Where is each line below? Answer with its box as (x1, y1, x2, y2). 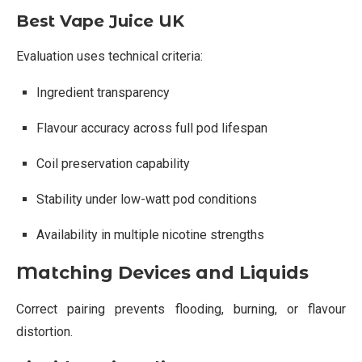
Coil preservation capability (36, 155, 190, 171)
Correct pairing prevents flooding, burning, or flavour (16, 301, 346, 317)
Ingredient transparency (36, 84, 170, 100)
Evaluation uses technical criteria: (16, 48, 203, 64)
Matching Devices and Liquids (16, 261, 309, 284)
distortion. (16, 323, 73, 339)
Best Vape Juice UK (16, 11, 184, 31)
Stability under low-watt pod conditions (36, 191, 257, 207)
